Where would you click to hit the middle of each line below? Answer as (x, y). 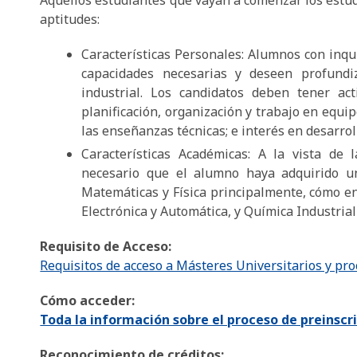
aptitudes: (70, 20)
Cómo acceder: (89, 301)
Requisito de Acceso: (108, 247)
